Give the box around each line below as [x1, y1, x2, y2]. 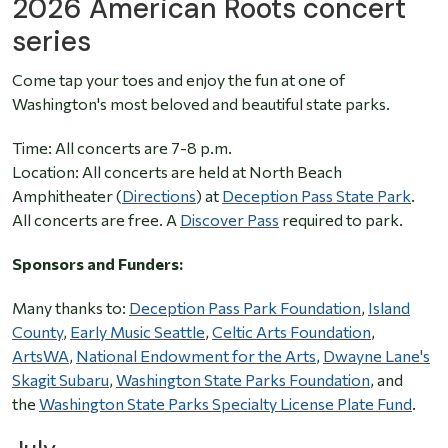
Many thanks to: [12, 298, 129, 318]
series [12, 23, 98, 61]
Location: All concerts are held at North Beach [12, 162, 342, 182]
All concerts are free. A [12, 210, 180, 230]
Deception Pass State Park [222, 186, 411, 206]
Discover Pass [180, 210, 279, 230]
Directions [122, 186, 196, 206]
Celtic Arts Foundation [212, 322, 371, 342]
